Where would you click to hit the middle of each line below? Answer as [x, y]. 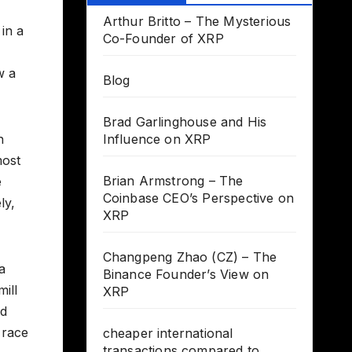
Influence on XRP [157, 139]
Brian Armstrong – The [173, 181]
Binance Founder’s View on [186, 275]
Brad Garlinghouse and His [185, 122]
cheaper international [168, 334]
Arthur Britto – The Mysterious [197, 22]
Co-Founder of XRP [163, 39]
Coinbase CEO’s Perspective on [198, 198]
